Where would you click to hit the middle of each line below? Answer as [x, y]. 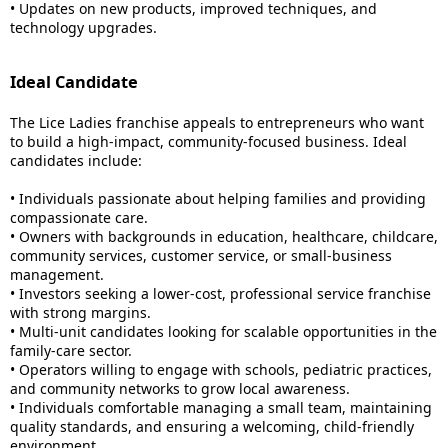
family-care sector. [71, 350]
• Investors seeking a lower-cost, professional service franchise [220, 293]
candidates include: [76, 160]
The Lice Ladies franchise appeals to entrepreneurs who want [217, 122]
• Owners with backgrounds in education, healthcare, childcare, [224, 236]
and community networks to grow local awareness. [180, 388]
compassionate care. [79, 217]
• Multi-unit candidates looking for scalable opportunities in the [223, 331]
